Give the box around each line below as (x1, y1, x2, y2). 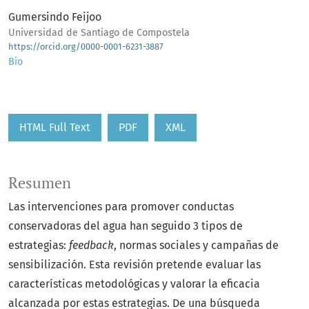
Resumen (8, 173, 71, 193)
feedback (69, 239, 114, 252)
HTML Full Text (19, 121, 90, 134)
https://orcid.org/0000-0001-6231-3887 (8, 41, 163, 52)
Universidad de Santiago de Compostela (8, 27, 190, 39)
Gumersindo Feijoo (8, 10, 101, 24)
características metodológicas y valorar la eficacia (8, 277, 260, 291)
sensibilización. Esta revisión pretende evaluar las (8, 258, 261, 272)
